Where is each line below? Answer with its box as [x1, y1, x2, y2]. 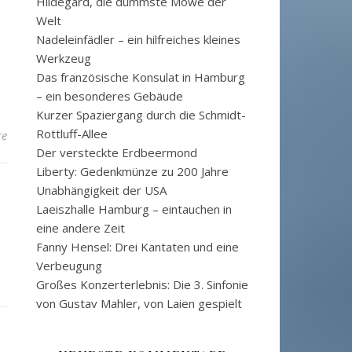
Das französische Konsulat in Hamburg [36, 69, 245, 85]
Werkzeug [36, 50, 91, 66]
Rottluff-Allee [36, 126, 108, 141]
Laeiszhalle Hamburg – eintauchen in [36, 201, 232, 217]
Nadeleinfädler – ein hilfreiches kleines [36, 31, 240, 47]
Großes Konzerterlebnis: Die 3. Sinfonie [36, 277, 248, 292]
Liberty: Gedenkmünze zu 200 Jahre [36, 163, 229, 179]
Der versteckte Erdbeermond [36, 145, 197, 160]
